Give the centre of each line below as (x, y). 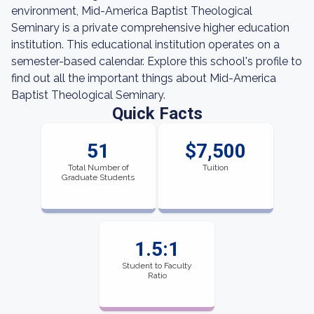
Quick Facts (157, 114)
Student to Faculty (157, 266)
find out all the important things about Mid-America (144, 78)
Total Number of (98, 168)
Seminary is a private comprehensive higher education (150, 28)
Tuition (216, 168)
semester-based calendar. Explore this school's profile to (157, 61)
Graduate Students (98, 177)
